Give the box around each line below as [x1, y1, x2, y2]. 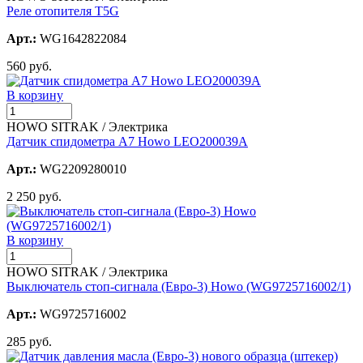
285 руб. [6, 334, 52, 348]
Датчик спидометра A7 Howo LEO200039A [6, 134, 248, 148]
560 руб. [6, 58, 52, 73]
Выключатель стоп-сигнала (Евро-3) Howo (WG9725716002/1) [6, 279, 351, 293]
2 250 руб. [6, 189, 62, 203]
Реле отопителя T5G [6, 3, 119, 18]
